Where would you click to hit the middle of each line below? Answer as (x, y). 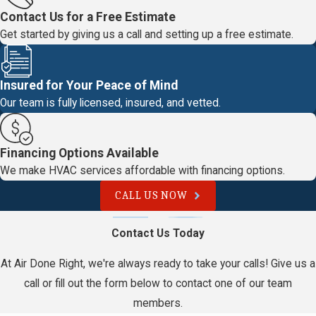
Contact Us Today (158, 233)
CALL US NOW (151, 196)
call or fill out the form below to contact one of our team (158, 284)
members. (158, 304)
